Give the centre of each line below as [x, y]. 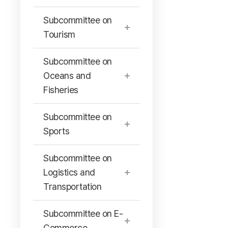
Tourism [59, 34]
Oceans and [67, 76]
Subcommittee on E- [83, 213]
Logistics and [69, 172]
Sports [56, 131]
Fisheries [61, 90]
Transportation [72, 187]
